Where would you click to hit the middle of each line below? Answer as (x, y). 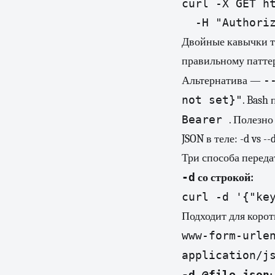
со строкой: (224, 178)
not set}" (212, 100)
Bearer (205, 119)
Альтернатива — (223, 81)
